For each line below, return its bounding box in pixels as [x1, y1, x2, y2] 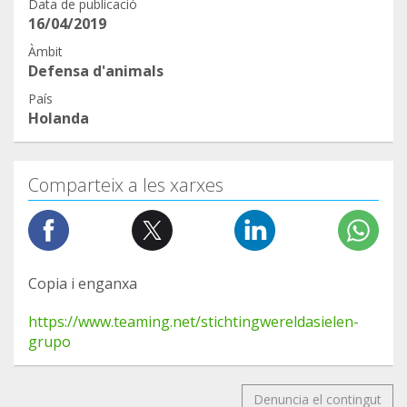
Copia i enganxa [28, 273, 137, 294]
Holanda [28, 108, 89, 129]
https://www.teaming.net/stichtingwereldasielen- [28, 312, 359, 333]
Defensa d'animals [28, 61, 164, 82]
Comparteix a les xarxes [28, 173, 223, 198]
